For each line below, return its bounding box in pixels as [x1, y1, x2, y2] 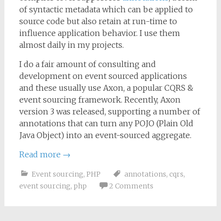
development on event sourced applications [19, 71, 187, 81]
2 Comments [109, 182, 153, 190]
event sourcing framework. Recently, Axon [19, 95, 181, 105]
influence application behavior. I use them [19, 28, 180, 38]
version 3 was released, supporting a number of [19, 107, 200, 116]
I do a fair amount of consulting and [19, 59, 156, 69]
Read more [19, 149, 63, 159]
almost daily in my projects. [19, 40, 124, 50]
